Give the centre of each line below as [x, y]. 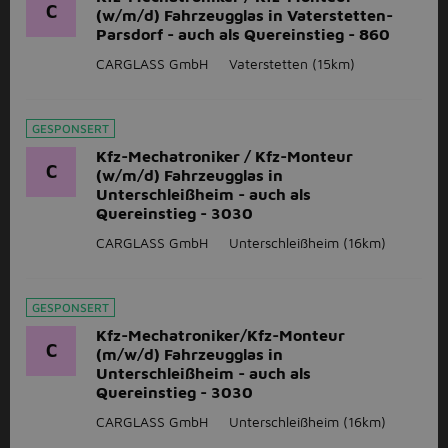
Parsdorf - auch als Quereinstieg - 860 [243, 34]
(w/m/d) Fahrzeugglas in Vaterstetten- [244, 15]
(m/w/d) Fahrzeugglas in [189, 354]
